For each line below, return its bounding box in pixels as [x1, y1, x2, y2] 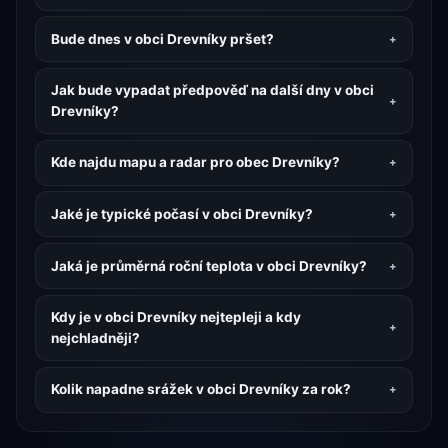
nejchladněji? [50, 329, 140, 346]
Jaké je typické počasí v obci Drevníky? [50, 205, 313, 222]
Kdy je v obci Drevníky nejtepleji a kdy [50, 308, 301, 325]
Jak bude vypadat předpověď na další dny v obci [50, 82, 374, 99]
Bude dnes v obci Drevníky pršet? [50, 30, 274, 47]
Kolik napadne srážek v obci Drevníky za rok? [50, 381, 351, 398]
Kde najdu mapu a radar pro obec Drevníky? [50, 154, 340, 171]
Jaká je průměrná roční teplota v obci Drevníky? [50, 257, 367, 274]
